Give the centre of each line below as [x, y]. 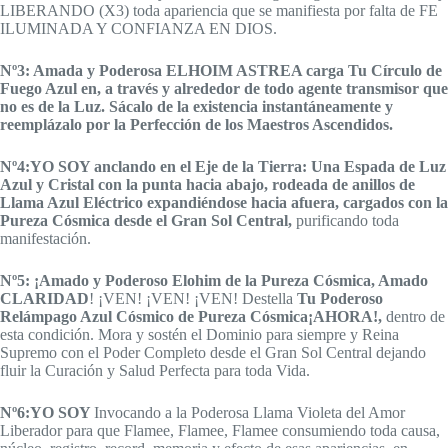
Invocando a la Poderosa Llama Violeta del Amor [249, 412]
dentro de [413, 316]
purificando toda [347, 220]
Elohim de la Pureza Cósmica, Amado [300, 280]
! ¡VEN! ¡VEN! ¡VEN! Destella [193, 298]
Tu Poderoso [340, 298]
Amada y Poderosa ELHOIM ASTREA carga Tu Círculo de [236, 70]
